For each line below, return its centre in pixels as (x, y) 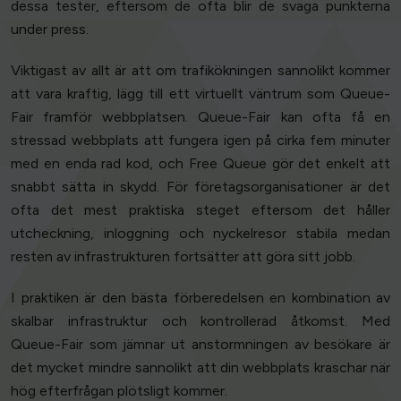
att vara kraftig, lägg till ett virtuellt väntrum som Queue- (200, 94)
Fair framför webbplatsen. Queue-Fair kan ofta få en (200, 117)
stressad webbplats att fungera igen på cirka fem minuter (200, 141)
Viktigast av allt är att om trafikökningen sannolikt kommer (200, 71)
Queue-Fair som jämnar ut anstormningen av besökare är (200, 345)
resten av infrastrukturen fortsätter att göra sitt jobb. (183, 257)
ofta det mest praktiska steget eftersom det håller (200, 210)
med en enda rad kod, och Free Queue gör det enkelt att (200, 164)
